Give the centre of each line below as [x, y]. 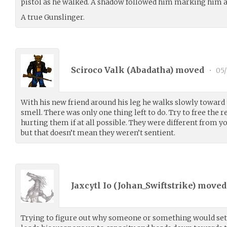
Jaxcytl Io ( [94, 185]
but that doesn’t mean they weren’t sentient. [98, 133]
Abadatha [150, 70]
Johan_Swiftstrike [155, 185]
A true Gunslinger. [53, 17]
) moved [188, 70]
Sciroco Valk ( [101, 70]
